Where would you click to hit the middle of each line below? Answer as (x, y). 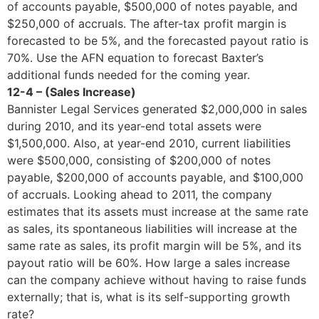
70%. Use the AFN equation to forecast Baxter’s (135, 57)
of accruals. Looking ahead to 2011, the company (140, 194)
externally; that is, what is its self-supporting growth (148, 297)
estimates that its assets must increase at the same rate (158, 211)
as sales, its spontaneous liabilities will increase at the (152, 228)
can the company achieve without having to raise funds (157, 279)
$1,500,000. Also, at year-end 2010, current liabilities (149, 143)
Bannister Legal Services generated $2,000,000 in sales (157, 109)
